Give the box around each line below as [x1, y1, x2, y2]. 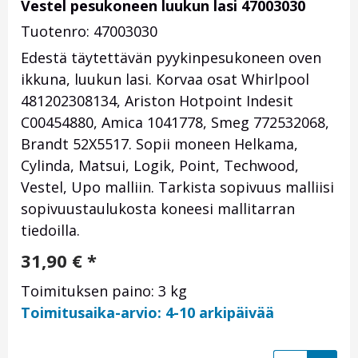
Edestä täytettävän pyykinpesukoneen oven [21, 48, 321, 68]
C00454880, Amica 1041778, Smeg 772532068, [21, 113, 329, 133]
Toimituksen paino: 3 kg [21, 281, 187, 301]
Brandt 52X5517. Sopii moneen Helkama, [21, 134, 298, 154]
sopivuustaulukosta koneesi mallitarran [21, 199, 295, 219]
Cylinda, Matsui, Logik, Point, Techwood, [21, 156, 299, 176]
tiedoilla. [21, 221, 80, 241]
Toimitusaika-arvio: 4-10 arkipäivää [21, 303, 274, 323]
